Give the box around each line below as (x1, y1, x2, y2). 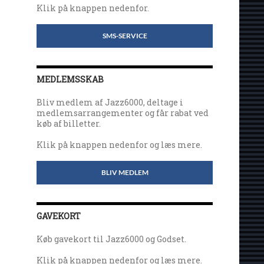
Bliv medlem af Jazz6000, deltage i (37, 96, 184, 108)
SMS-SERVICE (102, 31, 147, 40)
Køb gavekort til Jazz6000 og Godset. (37, 233, 187, 245)
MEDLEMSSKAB (37, 73, 104, 85)
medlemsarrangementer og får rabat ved (37, 107, 209, 118)
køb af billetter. (37, 117, 101, 129)
